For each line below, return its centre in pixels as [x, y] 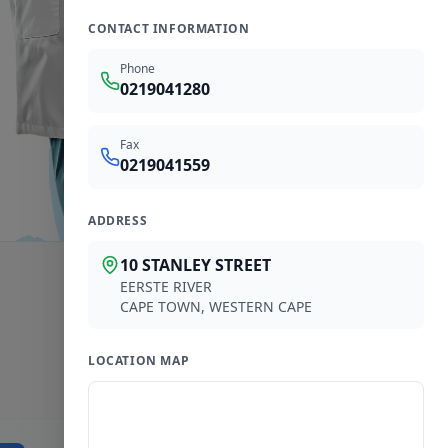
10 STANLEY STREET [195, 265]
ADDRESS [118, 220]
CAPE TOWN [160, 306]
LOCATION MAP [139, 360]
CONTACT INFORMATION [169, 28]
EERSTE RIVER [166, 286]
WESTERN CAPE [260, 306]
